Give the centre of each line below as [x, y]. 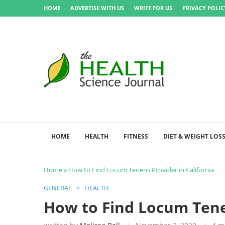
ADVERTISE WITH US [97, 8]
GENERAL [58, 188]
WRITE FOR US [153, 8]
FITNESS [136, 136]
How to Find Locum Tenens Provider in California [141, 170]
